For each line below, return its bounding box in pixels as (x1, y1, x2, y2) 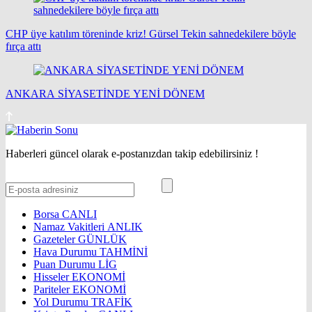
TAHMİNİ (100, 246, 148, 258)
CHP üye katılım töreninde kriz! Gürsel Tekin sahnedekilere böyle (6, 28, 296, 40)
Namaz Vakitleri (33, 221, 107, 233)
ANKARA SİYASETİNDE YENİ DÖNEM (6, 88, 205, 100)
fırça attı (6, 40, 41, 53)
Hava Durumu (33, 246, 100, 258)
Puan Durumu (33, 258, 98, 271)
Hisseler (33, 271, 72, 283)
